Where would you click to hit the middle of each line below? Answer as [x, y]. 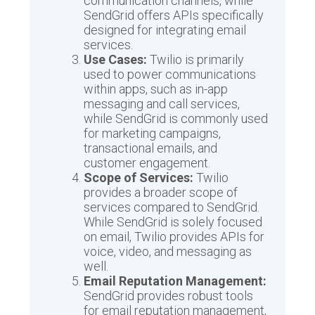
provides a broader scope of [161, 193]
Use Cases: [116, 60]
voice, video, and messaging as [168, 252]
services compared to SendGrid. [172, 207]
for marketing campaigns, [153, 134]
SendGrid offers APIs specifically [174, 15]
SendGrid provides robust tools [169, 296]
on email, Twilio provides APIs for [174, 237]
